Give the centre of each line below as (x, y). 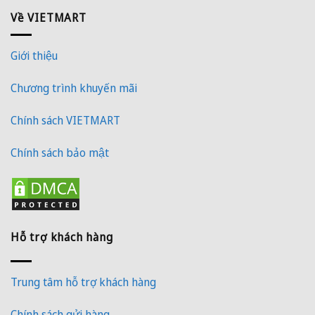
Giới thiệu (34, 56)
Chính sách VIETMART (65, 120)
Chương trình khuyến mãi (74, 88)
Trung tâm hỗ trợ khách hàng (83, 282)
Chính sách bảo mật (60, 152)
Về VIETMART (49, 17)
